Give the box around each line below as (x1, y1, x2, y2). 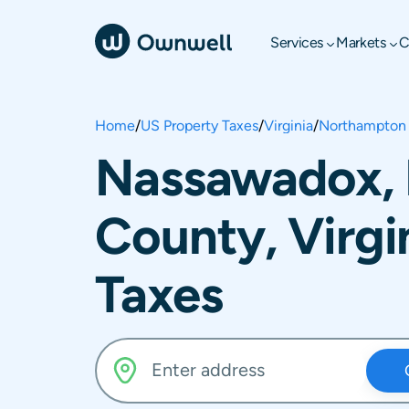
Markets (336, 34, 386, 51)
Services (270, 34, 324, 51)
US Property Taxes (141, 117, 258, 134)
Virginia (264, 117, 313, 134)
